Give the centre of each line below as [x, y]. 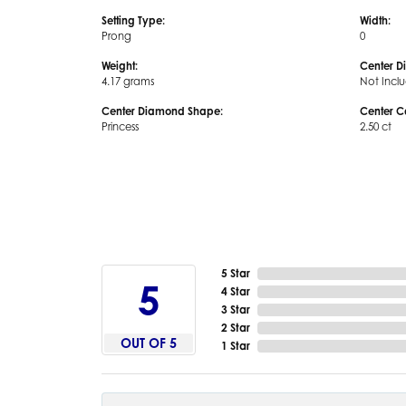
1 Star [236, 345]
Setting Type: [133, 20]
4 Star [236, 291]
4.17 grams [128, 81]
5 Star [236, 273]
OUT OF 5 [149, 343]
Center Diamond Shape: [162, 111]
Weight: [120, 66]
